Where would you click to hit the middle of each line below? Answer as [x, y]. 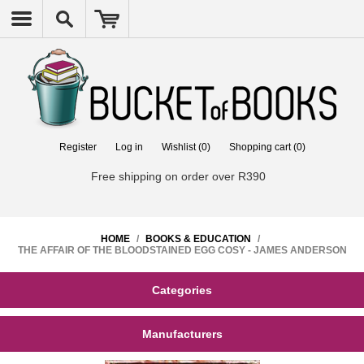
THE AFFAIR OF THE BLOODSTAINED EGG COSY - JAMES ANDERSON [182, 250]
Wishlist [178, 147]
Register [78, 147]
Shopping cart [260, 147]
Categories [182, 290]
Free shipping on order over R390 [178, 176]
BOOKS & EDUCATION [198, 239]
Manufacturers [182, 334]
